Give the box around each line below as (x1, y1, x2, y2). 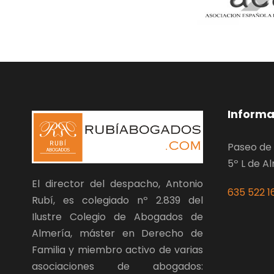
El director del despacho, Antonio (32, 176, 203, 191)
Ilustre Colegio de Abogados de (32, 209, 203, 224)
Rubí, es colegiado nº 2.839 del (32, 193, 203, 207)
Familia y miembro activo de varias (32, 242, 203, 257)
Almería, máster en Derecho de (32, 226, 203, 240)
